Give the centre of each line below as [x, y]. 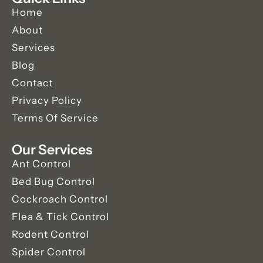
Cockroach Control [60, 199]
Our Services [52, 149]
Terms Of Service [55, 118]
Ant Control [41, 163]
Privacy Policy [47, 100]
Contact [32, 82]
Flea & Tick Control [60, 216]
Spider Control [49, 252]
